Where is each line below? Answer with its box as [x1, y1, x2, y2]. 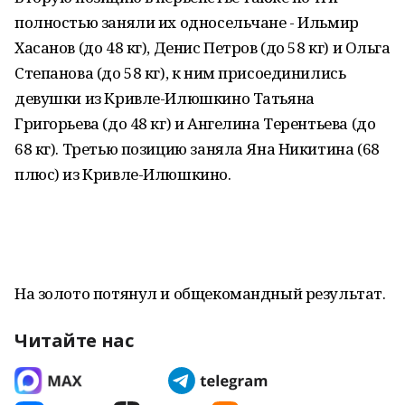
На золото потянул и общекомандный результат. [14, 283, 386, 304]
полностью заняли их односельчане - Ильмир [14, 12, 359, 33]
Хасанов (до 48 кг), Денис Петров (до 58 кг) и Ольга [14, 37, 391, 58]
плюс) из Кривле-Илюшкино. [14, 164, 231, 184]
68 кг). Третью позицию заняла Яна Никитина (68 [14, 138, 380, 159]
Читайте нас [14, 328, 134, 353]
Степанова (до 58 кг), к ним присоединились [14, 62, 346, 83]
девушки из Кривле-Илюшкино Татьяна [14, 88, 315, 108]
